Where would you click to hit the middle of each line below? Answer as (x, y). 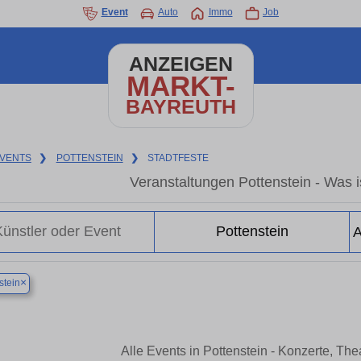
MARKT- (180, 86)
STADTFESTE (178, 158)
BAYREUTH (180, 107)
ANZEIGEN (180, 64)
